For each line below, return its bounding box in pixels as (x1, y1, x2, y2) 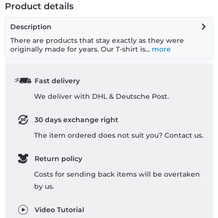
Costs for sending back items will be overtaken (34, 170, 200, 179)
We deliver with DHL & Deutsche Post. (34, 92, 169, 101)
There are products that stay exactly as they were (10, 36, 184, 45)
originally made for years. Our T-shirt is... (10, 45, 150, 54)
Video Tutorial (34, 205, 84, 215)
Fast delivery (34, 76, 80, 86)
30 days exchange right (34, 115, 118, 125)
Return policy (34, 154, 82, 163)
